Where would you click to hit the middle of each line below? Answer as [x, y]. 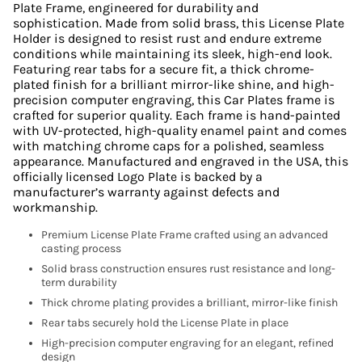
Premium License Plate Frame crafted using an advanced [185, 235]
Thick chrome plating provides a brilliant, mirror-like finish [189, 303]
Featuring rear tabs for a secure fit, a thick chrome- [164, 69]
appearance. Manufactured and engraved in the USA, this [181, 161]
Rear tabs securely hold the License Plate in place [165, 323]
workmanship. [55, 207]
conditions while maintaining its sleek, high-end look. [173, 54]
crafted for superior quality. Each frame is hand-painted [177, 115]
